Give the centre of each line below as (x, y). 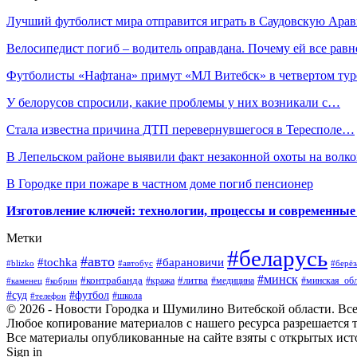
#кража (160, 280)
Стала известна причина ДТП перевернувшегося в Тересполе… (180, 129)
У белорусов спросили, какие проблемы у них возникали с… (173, 102)
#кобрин (61, 280)
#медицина (233, 280)
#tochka (57, 262)
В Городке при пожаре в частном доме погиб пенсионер (160, 183)
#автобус (135, 263)
